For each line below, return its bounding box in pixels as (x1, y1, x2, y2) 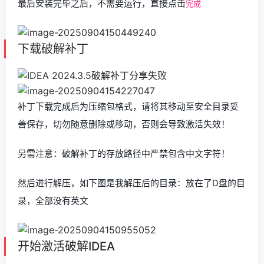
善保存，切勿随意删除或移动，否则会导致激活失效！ (18, 118, 230, 130)
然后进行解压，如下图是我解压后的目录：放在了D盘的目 (18, 177, 245, 189)
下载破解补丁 (18, 41, 88, 56)
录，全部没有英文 (18, 195, 88, 207)
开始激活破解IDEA (18, 239, 115, 253)
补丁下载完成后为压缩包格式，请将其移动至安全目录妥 (18, 101, 239, 113)
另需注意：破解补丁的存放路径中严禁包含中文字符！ (18, 148, 230, 160)
